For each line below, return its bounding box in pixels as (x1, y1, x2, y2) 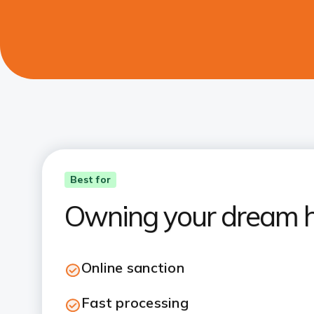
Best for (70, 173, 111, 186)
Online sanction (81, 259, 184, 276)
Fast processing (81, 294, 189, 311)
